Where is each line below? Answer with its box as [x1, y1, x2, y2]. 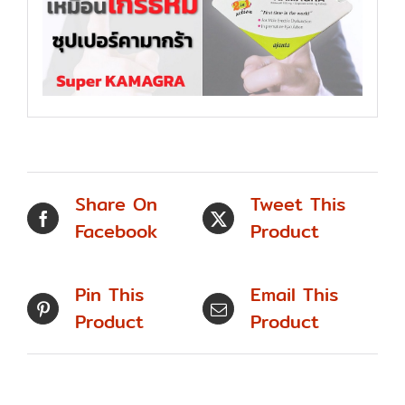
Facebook [75, 217, 157, 246]
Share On [75, 190, 157, 219]
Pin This [75, 280, 144, 309]
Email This [250, 280, 338, 309]
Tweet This [250, 190, 345, 219]
